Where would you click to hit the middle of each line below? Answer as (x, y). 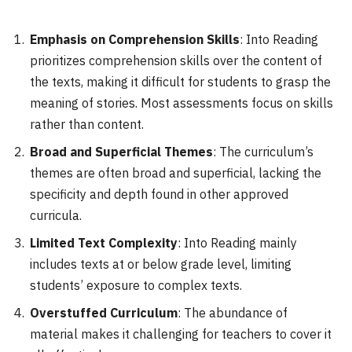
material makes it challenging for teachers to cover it (181, 334)
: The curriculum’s (263, 151)
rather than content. (87, 124)
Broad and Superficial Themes (121, 151)
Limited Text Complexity (104, 242)
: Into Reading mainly (237, 242)
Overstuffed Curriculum (104, 312)
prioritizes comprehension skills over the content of (176, 60)
